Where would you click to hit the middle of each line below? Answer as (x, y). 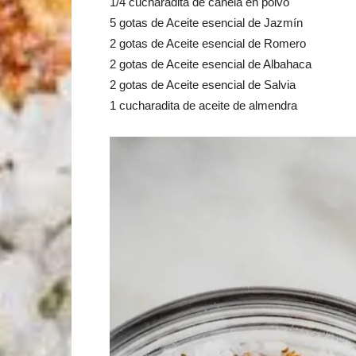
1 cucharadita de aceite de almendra (203, 105)
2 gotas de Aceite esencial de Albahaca (211, 64)
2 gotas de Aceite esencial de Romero (208, 43)
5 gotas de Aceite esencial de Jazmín (206, 23)
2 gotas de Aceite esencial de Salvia (203, 85)
